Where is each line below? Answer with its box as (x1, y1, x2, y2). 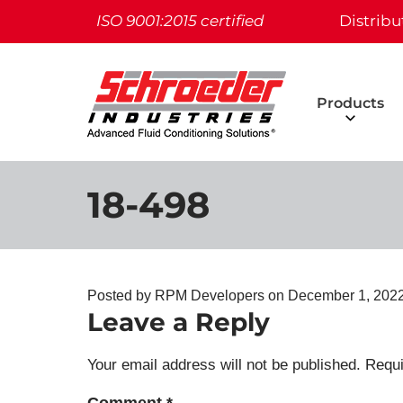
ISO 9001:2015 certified (96, 12, 264, 30)
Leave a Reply (87, 307, 270, 337)
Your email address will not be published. (87, 356, 361, 373)
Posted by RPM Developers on (87, 288, 288, 303)
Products (317, 94, 384, 112)
